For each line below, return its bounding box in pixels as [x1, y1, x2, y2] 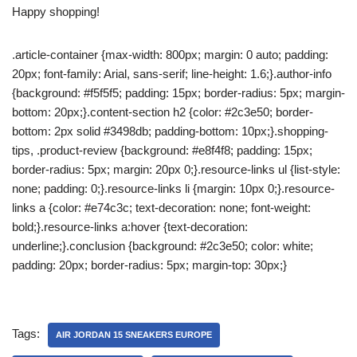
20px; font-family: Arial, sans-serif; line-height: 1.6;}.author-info [12, 67, 331, 80]
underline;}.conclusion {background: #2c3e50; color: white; [12, 239, 313, 253]
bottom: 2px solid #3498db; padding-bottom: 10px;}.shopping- [12, 124, 328, 138]
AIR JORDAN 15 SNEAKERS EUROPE [56, 330, 212, 339]
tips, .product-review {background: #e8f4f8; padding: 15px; [12, 143, 312, 157]
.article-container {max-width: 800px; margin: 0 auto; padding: [12, 48, 328, 61]
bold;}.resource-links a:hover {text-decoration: [12, 220, 248, 233]
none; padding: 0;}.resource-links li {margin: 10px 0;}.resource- [12, 182, 335, 195]
